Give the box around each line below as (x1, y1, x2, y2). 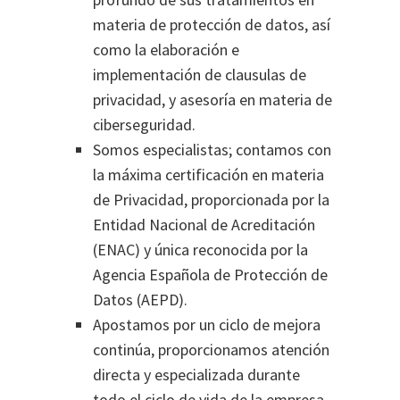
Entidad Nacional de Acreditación (93, 214, 315, 235)
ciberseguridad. (93, 114, 196, 135)
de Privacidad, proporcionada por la (93, 189, 329, 210)
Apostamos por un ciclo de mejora (93, 314, 321, 335)
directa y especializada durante (93, 364, 300, 385)
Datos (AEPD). (93, 289, 187, 310)
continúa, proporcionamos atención (93, 339, 329, 360)
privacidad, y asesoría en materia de (93, 89, 332, 110)
